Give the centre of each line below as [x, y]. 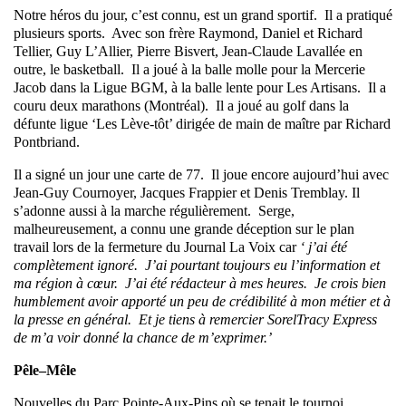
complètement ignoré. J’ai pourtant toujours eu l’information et [197, 266]
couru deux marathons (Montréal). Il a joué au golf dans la [181, 106]
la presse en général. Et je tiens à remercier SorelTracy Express [195, 320]
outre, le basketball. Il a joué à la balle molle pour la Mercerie [189, 70]
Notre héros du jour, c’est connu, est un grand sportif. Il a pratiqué [203, 15]
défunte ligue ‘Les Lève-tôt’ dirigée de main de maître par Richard [202, 124]
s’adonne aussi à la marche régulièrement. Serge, [154, 211]
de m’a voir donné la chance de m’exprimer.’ [143, 338]
